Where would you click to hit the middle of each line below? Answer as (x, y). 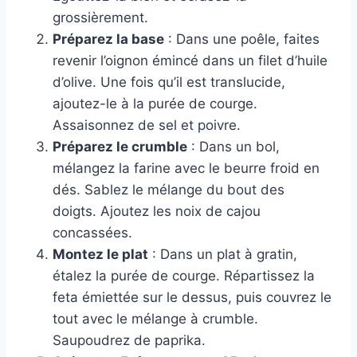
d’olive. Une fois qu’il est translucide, (169, 82)
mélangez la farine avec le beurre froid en (186, 169)
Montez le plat (100, 255)
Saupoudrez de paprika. (129, 341)
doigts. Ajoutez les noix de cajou (157, 212)
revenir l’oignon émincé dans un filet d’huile (190, 61)
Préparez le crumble (120, 147)
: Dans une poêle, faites (242, 39)
